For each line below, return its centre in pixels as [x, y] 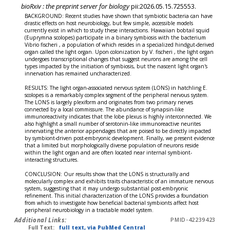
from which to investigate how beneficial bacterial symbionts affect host [112, 203]
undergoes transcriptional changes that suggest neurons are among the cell [116, 59]
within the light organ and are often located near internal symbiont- [109, 152]
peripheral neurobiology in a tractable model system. [89, 210]
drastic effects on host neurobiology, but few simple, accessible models [109, 23]
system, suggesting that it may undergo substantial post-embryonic [107, 188]
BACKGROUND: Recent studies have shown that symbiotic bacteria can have [119, 16]
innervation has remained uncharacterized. [78, 73]
